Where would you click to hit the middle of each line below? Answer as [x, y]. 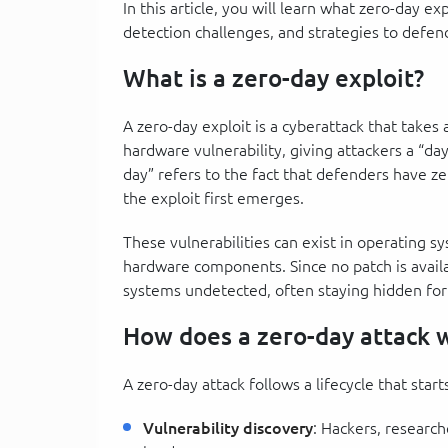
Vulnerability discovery [228, 427]
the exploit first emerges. [213, 197]
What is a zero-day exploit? [273, 78]
